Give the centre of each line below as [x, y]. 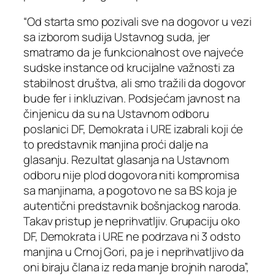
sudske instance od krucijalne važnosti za [129, 67]
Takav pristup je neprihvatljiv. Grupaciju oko [132, 221]
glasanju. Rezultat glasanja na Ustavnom [126, 159]
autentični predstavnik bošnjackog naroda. [132, 205]
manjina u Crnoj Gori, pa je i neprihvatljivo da [134, 251]
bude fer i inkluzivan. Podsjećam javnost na [132, 98]
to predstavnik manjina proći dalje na [116, 144]
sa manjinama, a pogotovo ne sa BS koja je [130, 190]
